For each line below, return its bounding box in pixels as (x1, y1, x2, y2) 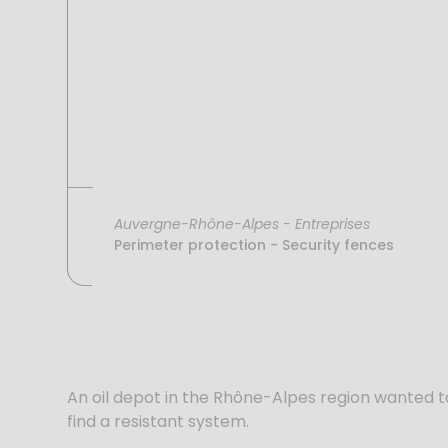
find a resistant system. (67, 409, 250, 433)
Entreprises (295, 213, 371, 234)
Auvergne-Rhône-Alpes (114, 213, 280, 234)
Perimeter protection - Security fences (114, 234, 395, 255)
